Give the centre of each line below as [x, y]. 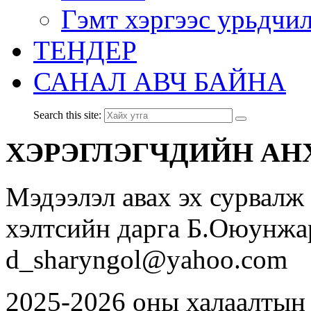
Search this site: [67, 115]
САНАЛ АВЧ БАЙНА [160, 82]
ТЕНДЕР [85, 50]
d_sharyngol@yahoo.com [146, 260]
